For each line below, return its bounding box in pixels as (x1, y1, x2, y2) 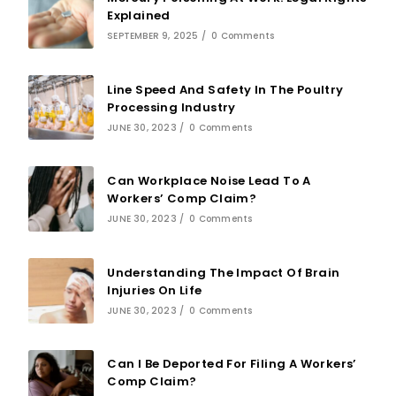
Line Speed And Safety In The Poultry (107, 80, 344, 98)
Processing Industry (107, 98, 236, 116)
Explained (107, 7, 171, 25)
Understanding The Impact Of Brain (107, 263, 340, 281)
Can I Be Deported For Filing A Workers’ (107, 355, 357, 373)
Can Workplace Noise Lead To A (107, 172, 311, 190)
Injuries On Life (107, 281, 202, 299)
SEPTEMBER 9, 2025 (107, 29, 199, 43)
